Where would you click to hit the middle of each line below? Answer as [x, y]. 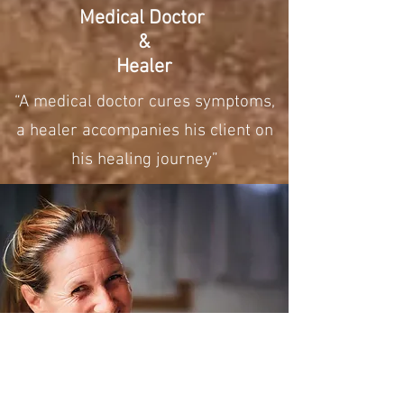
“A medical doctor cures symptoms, [144, 102]
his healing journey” [144, 160]
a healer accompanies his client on [144, 131]
